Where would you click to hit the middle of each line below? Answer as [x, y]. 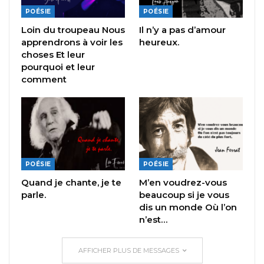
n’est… [153, 219]
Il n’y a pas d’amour [182, 30]
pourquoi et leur [58, 67]
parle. [34, 194]
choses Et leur [53, 55]
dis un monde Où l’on [188, 207]
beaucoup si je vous [184, 194]
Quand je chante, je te [71, 182]
